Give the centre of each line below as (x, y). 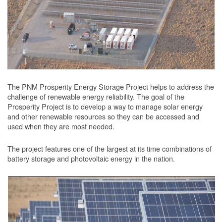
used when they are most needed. (61, 126)
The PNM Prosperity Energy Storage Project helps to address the (111, 86)
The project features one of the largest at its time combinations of (110, 148)
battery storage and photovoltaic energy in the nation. (91, 158)
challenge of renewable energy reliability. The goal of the (96, 96)
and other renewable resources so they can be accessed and (103, 116)
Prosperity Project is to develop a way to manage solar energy (105, 106)
